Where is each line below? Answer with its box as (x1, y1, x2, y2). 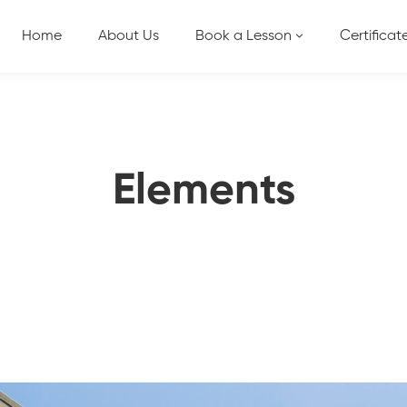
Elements (112, 170, 295, 213)
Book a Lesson (195, 29, 293, 44)
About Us (98, 29, 160, 44)
